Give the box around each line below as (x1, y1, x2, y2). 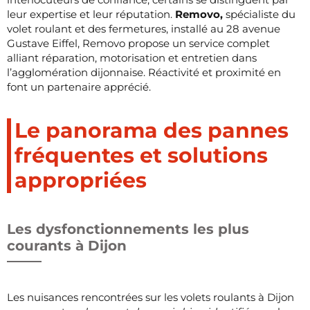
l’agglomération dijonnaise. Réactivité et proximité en (7, 65, 281, 79)
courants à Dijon (7, 237, 127, 254)
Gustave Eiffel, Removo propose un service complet (7, 36, 270, 50)
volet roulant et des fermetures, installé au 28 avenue (7, 21, 280, 35)
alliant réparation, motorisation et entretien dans (7, 51, 257, 64)
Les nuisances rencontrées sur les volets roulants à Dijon (7, 290, 294, 304)
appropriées (15, 167, 147, 193)
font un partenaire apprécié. (7, 80, 151, 93)
